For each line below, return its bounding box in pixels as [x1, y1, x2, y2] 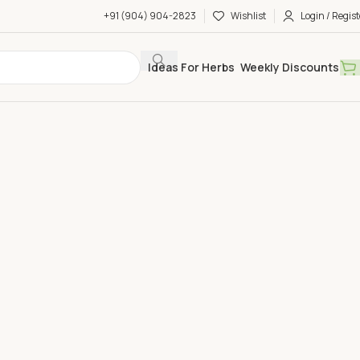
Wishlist [231, 9, 266, 22]
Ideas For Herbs [147, 59, 235, 75]
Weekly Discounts [239, 59, 339, 75]
